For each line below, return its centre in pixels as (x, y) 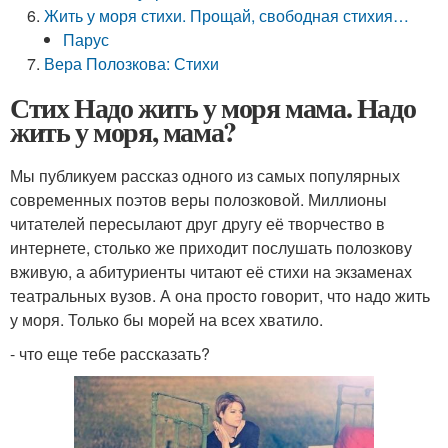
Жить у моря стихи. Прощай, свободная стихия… (227, 15)
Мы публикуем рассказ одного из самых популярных (205, 175)
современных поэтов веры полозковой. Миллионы (198, 199)
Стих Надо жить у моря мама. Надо (213, 107)
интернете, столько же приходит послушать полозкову (211, 247)
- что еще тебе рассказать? (110, 353)
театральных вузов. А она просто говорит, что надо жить (220, 295)
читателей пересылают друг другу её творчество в (197, 223)
